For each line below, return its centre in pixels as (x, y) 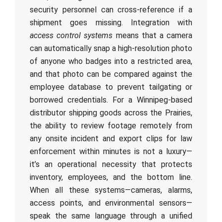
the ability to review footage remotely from (111, 126)
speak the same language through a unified (111, 216)
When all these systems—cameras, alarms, (111, 190)
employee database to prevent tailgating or (111, 87)
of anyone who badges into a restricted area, (111, 61)
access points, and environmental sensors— (111, 203)
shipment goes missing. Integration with (111, 23)
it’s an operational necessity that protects (111, 164)
